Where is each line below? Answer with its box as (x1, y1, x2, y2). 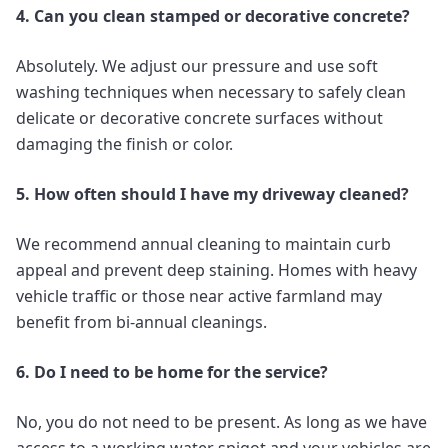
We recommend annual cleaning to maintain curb (16, 233, 391, 256)
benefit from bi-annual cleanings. (16, 311, 267, 334)
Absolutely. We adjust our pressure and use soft (16, 55, 378, 78)
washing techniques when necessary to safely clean (16, 81, 406, 104)
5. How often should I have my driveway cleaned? (16, 183, 409, 206)
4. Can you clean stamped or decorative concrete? (16, 5, 410, 28)
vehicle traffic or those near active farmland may (16, 285, 382, 308)
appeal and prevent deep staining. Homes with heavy (16, 259, 417, 282)
